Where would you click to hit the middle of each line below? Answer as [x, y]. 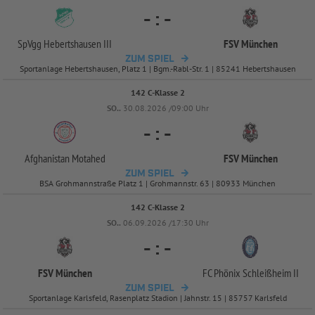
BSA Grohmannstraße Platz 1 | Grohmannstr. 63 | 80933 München [157, 183]
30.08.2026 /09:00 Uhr [166, 108]
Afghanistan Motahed [65, 158]
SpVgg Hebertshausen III [65, 43]
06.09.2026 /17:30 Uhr [166, 222]
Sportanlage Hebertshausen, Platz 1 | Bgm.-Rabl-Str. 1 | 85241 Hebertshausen [157, 68]
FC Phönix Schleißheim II [250, 272]
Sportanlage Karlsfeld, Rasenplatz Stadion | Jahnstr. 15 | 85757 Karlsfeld [157, 297]
